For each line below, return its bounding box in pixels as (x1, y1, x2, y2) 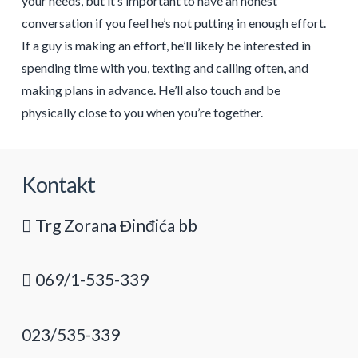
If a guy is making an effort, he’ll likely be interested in (21, 37, 311, 53)
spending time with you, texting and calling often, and (21, 59, 308, 75)
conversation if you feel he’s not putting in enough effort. (21, 14, 326, 30)
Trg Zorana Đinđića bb (31, 214, 197, 235)
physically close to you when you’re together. (21, 104, 263, 120)
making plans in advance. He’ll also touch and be (21, 82, 280, 97)
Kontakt (21, 171, 96, 197)
